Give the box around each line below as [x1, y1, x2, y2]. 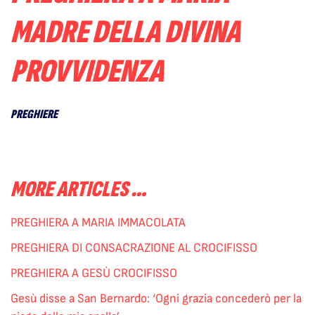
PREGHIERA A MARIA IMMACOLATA [11, 214, 186, 230]
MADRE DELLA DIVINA [11, 12, 240, 52]
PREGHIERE [11, 106, 58, 122]
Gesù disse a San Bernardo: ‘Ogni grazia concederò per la [11, 290, 302, 306]
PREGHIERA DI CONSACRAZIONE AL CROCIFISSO [11, 240, 257, 255]
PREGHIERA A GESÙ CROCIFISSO [11, 265, 177, 281]
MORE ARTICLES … [11, 175, 146, 203]
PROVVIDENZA [11, 51, 164, 91]
